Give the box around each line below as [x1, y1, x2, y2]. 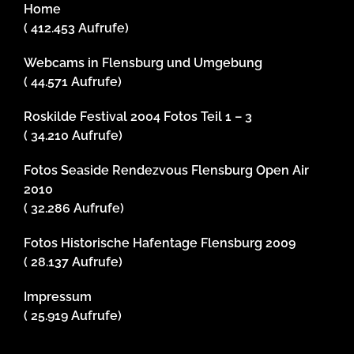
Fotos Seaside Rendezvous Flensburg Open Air [24, 162, 309, 178]
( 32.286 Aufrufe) [24, 200, 124, 216]
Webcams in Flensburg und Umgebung [24, 55, 262, 70]
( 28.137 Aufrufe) [24, 254, 122, 269]
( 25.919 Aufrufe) [24, 307, 122, 323]
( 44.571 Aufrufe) [24, 73, 122, 89]
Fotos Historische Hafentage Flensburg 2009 [24, 235, 296, 250]
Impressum [24, 288, 92, 304]
